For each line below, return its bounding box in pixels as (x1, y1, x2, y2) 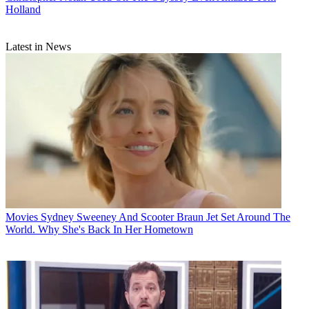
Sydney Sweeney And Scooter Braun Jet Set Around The (41, 210, 290, 223)
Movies (6, 210, 38, 223)
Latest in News (6, 40, 71, 52)
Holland (6, 3, 41, 15)
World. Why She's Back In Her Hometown (6, 223, 193, 235)
